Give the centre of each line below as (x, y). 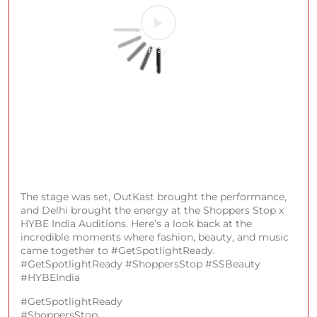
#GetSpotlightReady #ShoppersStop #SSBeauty (140, 264)
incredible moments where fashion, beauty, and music (155, 237)
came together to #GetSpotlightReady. (118, 250)
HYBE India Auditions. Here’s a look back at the (136, 224)
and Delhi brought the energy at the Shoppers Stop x (152, 210)
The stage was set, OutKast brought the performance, (154, 197)
